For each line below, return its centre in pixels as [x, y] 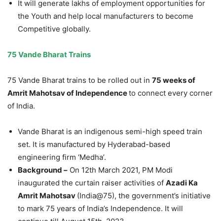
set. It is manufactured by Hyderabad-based [94, 145]
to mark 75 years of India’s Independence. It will [100, 209]
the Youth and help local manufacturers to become [106, 16]
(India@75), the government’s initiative [144, 196]
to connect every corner [171, 93]
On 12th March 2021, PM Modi [120, 170]
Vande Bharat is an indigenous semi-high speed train [110, 132]
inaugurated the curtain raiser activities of [92, 183]
